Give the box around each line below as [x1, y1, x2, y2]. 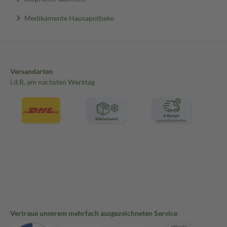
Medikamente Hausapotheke [24, 13, 114, 22]
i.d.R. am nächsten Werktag [10, 78, 95, 87]
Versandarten [10, 67, 53, 76]
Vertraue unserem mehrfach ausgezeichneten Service [10, 209, 177, 218]
